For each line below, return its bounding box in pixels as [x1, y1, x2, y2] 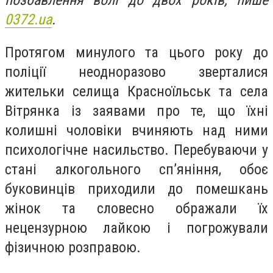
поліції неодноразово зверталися [5, 63, 268, 80]
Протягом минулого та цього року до [5, 43, 268, 61]
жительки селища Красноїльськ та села [5, 82, 268, 100]
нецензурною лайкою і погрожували [5, 219, 268, 236]
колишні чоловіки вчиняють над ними [5, 121, 268, 139]
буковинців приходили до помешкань [5, 180, 268, 197]
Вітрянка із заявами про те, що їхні [5, 102, 268, 119]
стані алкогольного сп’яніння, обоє [5, 160, 268, 178]
